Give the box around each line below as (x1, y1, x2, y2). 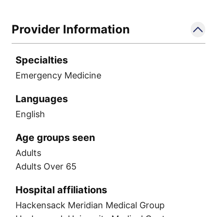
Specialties (15, 54, 68, 66)
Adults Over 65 (15, 161, 77, 171)
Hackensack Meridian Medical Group (15, 200, 165, 210)
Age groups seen (15, 131, 95, 143)
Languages (15, 93, 68, 105)
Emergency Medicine (15, 70, 101, 80)
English (15, 108, 45, 119)
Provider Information (12, 22, 130, 36)
